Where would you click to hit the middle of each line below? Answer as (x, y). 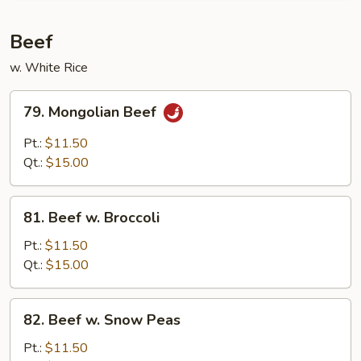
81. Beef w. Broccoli (91, 218)
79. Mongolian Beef (92, 112)
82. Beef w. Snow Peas (102, 320)
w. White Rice (49, 68)
